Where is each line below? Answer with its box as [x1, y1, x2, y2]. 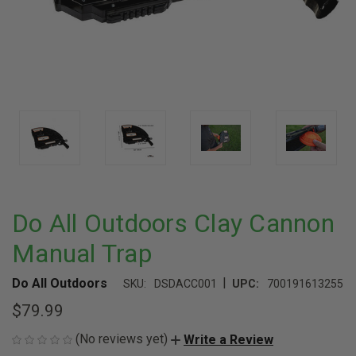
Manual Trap [12, 238, 152, 269]
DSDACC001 [154, 277, 217, 290]
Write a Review [184, 331, 273, 347]
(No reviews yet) [75, 331, 168, 346]
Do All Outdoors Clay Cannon [12, 208, 335, 238]
